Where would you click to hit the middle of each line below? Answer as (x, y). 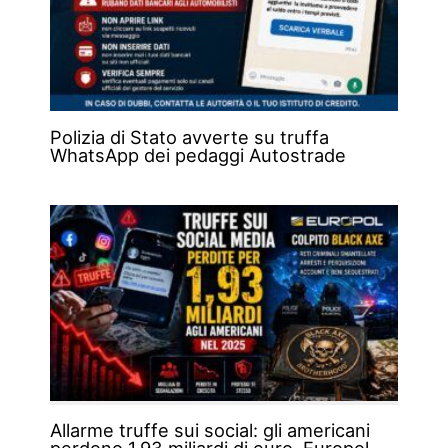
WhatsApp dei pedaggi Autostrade (197, 154)
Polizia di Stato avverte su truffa (189, 136)
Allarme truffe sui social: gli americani (209, 430)
